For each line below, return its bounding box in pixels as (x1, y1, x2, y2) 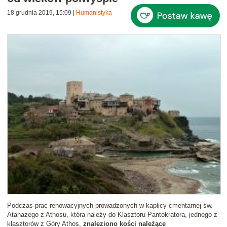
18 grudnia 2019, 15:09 (7, 9, 71, 17)
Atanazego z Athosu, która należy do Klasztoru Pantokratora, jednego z (7, 211, 217, 219)
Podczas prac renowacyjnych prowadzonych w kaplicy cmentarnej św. (7, 202, 213, 210)
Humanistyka (76, 9, 112, 17)
